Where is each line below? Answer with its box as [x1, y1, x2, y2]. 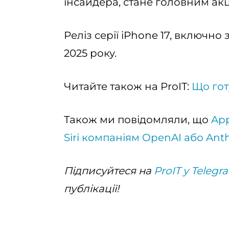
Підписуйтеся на [64, 165, 151, 177]
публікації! [64, 182, 119, 195]
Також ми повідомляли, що [64, 113, 209, 126]
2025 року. [64, 47, 117, 59]
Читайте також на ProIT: [64, 80, 189, 93]
